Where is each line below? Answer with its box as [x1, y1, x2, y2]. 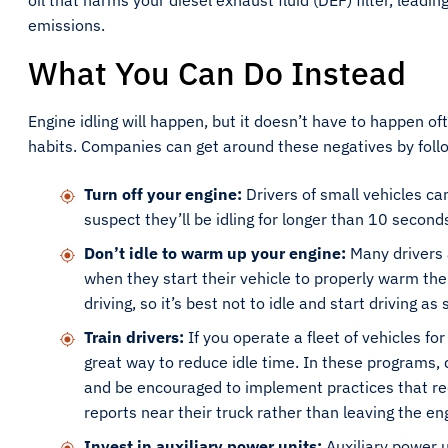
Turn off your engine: [84, 184, 242, 204]
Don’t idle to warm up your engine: [84, 243, 350, 263]
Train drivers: [84, 327, 184, 347]
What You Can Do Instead [28, 52, 406, 94]
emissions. [28, 15, 109, 35]
